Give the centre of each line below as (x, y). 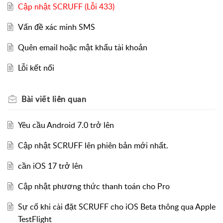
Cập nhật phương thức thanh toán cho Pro (94, 186)
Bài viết (36, 99)
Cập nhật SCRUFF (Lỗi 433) (66, 7)
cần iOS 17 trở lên (50, 166)
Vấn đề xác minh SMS (56, 27)
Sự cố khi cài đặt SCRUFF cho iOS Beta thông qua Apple (116, 207)
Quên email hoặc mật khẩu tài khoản (82, 48)
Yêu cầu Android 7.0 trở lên (66, 125)
